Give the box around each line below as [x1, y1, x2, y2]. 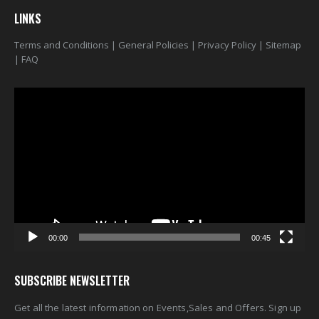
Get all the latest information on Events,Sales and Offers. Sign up [14, 300, 302, 314]
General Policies [118, 38, 189, 52]
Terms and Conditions [14, 38, 109, 52]
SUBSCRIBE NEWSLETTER [14, 271, 130, 289]
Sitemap [266, 38, 301, 52]
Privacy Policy [198, 38, 256, 52]
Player [14, 102, 41, 115]
